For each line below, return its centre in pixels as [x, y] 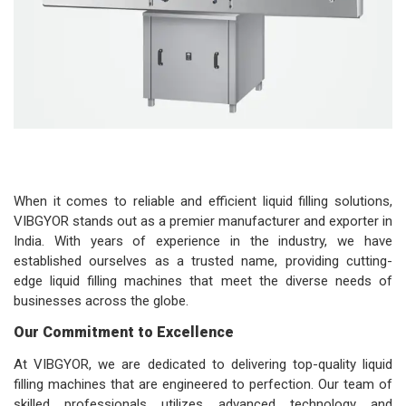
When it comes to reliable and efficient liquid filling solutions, [203, 202]
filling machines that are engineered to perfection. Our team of [203, 385]
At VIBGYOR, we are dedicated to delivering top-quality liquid [203, 365]
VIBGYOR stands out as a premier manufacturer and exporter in [203, 222]
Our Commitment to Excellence [124, 333]
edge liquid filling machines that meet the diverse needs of [203, 281]
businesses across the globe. [101, 301]
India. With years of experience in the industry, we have [203, 242]
